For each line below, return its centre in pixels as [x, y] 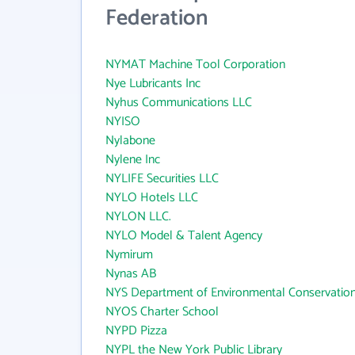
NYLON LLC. [138, 217]
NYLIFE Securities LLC [162, 179]
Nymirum [129, 255]
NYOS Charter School [162, 312]
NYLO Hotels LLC [152, 198]
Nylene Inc [133, 160]
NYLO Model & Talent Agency [184, 236]
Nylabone [130, 141]
